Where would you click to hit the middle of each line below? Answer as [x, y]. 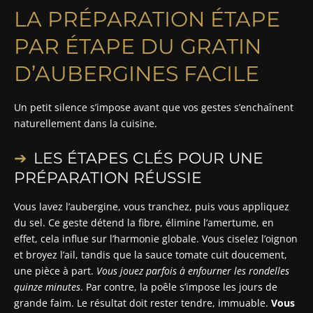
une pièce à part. [55, 270]
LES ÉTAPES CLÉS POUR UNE [148, 158]
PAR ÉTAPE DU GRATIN [138, 46]
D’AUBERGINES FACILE [137, 73]
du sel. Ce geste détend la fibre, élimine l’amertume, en [144, 222]
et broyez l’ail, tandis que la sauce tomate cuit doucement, [151, 254]
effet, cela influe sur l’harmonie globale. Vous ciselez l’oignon [156, 238]
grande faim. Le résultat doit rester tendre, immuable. [143, 303]
